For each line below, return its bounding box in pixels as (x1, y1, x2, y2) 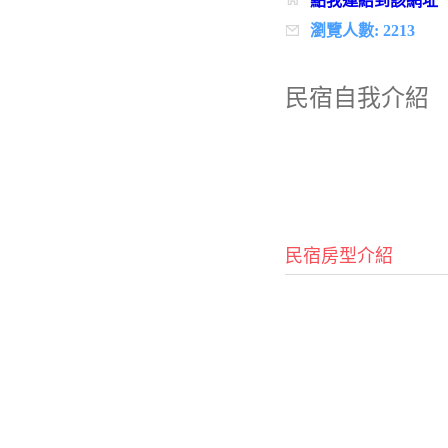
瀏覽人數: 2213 (309, 22, 415, 39)
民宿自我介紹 (284, 85, 429, 111)
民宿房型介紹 (284, 246, 393, 266)
